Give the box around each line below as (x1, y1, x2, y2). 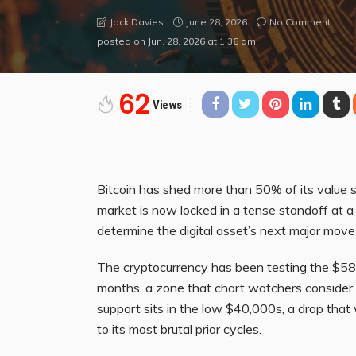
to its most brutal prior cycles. (97, 320, 261, 337)
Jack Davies (110, 15, 164, 28)
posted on (97, 34, 145, 47)
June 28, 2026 (186, 15, 247, 28)
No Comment (269, 15, 331, 28)
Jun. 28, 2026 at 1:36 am (148, 34, 256, 47)
